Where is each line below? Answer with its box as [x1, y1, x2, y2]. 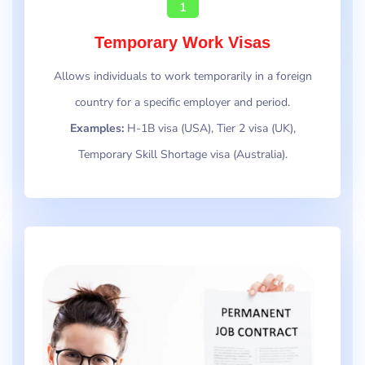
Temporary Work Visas [95, 33, 270, 52]
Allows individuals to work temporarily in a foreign [53, 68, 312, 85]
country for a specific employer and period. [75, 95, 290, 111]
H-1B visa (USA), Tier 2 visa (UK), [123, 121, 296, 137]
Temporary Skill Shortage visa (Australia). [77, 147, 288, 163]
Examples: [69, 121, 124, 137]
